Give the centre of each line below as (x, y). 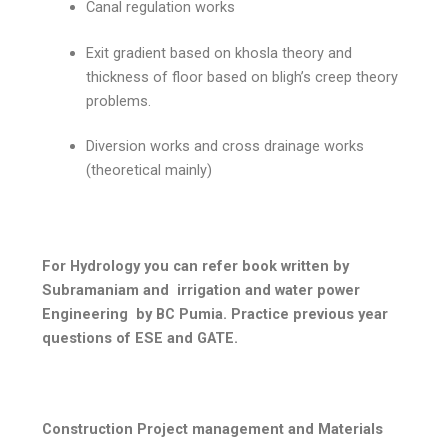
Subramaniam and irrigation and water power (201, 289)
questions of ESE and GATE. (142, 337)
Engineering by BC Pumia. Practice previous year (215, 313)
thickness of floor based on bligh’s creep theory (242, 76)
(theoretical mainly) (149, 170)
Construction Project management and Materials (213, 429)
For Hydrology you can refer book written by (196, 265)
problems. (119, 100)
